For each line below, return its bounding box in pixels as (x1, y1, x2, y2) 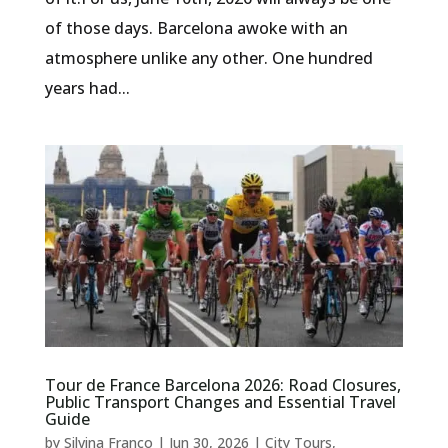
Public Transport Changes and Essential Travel (44, 390, 396, 413)
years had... (44, 76, 130, 99)
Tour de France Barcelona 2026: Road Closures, (44, 373, 401, 396)
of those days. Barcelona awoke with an (44, 16, 348, 39)
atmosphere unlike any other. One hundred (44, 46, 373, 69)
